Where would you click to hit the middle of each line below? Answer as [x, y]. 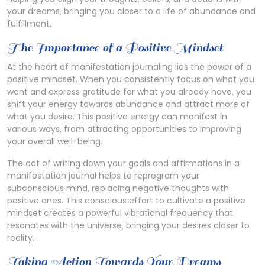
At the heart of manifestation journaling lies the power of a [129, 67]
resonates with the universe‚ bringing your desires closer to [128, 225]
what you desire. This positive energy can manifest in [117, 117]
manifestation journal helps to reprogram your [103, 176]
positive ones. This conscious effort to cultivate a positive [126, 201]
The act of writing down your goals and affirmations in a [123, 163]
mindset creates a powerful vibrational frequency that [120, 213]
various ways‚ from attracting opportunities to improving [124, 129]
